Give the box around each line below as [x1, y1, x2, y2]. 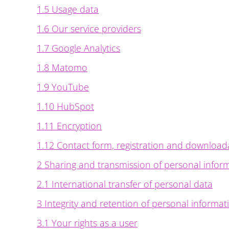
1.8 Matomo [37, 61, 87, 74]
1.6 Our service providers [37, 22, 141, 35]
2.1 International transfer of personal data [37, 178, 213, 190]
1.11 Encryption [37, 120, 102, 132]
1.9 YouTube [37, 81, 89, 93]
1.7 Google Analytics [37, 42, 120, 54]
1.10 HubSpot [37, 100, 94, 112]
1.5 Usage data [37, 3, 99, 15]
